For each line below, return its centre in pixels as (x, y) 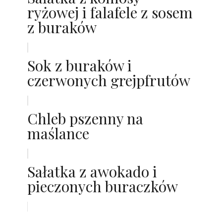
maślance (58, 133)
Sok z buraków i (80, 65)
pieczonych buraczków (103, 186)
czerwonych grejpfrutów (109, 80)
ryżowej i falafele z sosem (110, 12)
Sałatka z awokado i (92, 171)
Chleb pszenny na (85, 118)
